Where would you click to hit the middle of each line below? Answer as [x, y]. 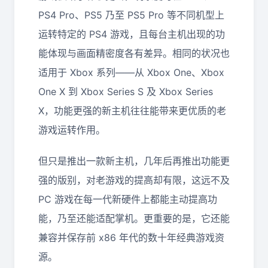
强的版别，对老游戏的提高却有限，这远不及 [134, 180]
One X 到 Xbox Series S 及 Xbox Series [126, 92]
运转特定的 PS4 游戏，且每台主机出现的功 [132, 34]
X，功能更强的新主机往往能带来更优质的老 [132, 111]
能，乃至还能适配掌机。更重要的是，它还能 [134, 218]
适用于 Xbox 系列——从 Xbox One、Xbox [131, 72]
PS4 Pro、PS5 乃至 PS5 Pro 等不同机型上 [131, 15]
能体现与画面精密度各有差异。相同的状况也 [134, 53]
